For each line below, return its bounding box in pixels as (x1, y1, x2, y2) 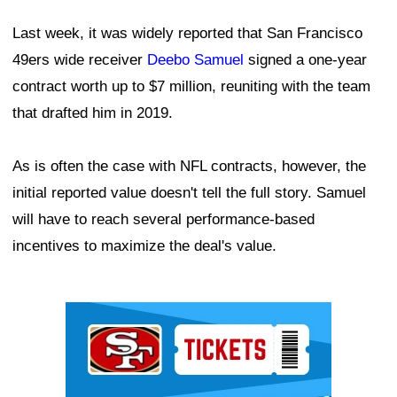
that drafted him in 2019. (12, 105, 173, 122)
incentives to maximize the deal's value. (12, 237, 276, 255)
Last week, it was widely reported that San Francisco (12, 25, 362, 43)
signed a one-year (244, 51, 367, 69)
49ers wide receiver (12, 51, 147, 69)
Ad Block (66, 307, 125, 324)
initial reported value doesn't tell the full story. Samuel (12, 184, 366, 202)
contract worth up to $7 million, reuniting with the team (12, 78, 370, 96)
